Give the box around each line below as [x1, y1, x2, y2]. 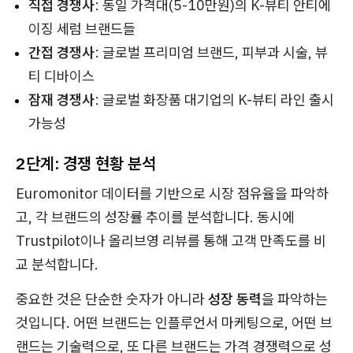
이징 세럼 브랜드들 [28, 19, 136, 38]
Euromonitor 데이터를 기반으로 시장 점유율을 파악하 [16, 184, 329, 203]
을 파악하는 [262, 289, 328, 308]
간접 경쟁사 [28, 43, 95, 61]
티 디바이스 [28, 66, 95, 85]
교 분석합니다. [16, 255, 98, 273]
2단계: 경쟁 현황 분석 [16, 151, 156, 174]
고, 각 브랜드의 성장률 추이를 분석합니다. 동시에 [16, 207, 295, 226]
